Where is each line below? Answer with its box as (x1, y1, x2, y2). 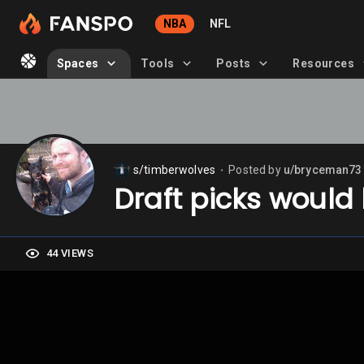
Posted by (228, 163, 284, 176)
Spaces (57, 56, 99, 70)
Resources (292, 56, 354, 70)
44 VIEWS (46, 247, 93, 259)
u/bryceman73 (283, 163, 362, 176)
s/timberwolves (133, 163, 216, 176)
